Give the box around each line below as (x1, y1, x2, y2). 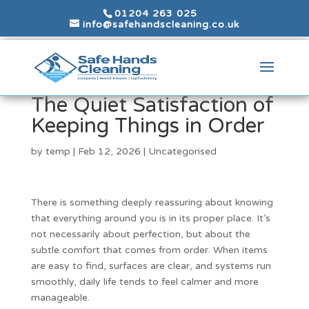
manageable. (30, 292, 90, 303)
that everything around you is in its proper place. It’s (30, 212, 270, 224)
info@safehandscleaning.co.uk (82, 18, 239, 30)
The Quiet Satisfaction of (30, 92, 274, 118)
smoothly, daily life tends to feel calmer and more (30, 276, 259, 288)
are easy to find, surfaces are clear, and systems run (30, 260, 271, 272)
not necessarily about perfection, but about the (30, 228, 250, 240)
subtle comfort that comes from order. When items (30, 244, 268, 256)
